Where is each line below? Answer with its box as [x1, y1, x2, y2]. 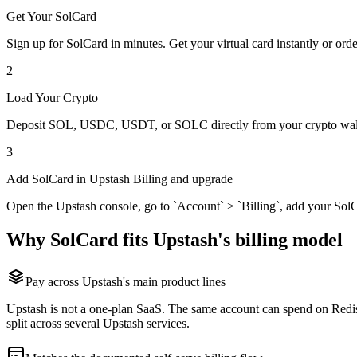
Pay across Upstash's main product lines [25, 275, 226, 289]
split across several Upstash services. [6, 316, 190, 331]
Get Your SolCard [6, 10, 96, 24]
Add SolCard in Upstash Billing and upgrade [6, 172, 233, 186]
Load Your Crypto [6, 91, 98, 105]
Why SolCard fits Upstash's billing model [6, 229, 343, 251]
